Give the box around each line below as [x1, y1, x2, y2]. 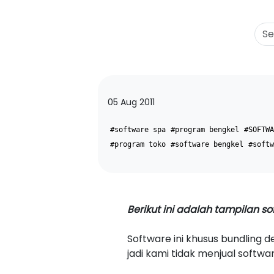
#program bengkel [171, 125, 239, 134]
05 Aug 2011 [108, 95, 155, 108]
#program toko [110, 139, 166, 149]
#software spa [110, 125, 166, 134]
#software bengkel [171, 139, 243, 149]
